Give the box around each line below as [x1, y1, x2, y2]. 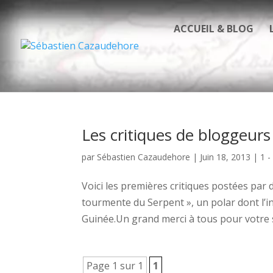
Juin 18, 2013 [200, 151, 251, 163]
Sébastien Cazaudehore [97, 151, 191, 163]
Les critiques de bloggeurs [82, 124, 271, 146]
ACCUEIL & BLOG [174, 22, 253, 35]
